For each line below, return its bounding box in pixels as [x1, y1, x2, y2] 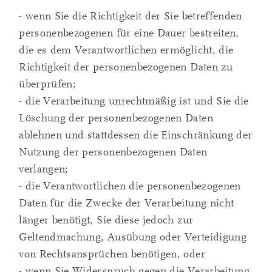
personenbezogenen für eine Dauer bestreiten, [19, 27, 239, 40]
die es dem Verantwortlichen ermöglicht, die [19, 44, 234, 57]
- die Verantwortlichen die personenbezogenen [19, 180, 241, 193]
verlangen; [19, 163, 69, 176]
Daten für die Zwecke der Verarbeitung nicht [19, 197, 234, 210]
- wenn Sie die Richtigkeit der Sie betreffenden [19, 10, 242, 23]
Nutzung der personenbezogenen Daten [19, 146, 208, 159]
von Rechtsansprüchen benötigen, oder [19, 248, 205, 261]
